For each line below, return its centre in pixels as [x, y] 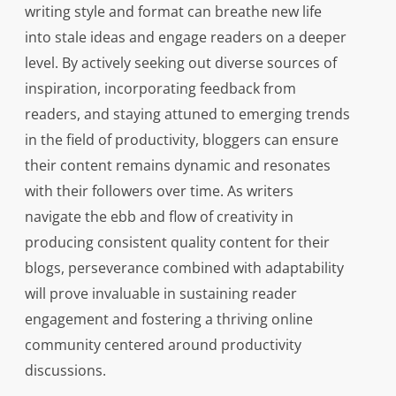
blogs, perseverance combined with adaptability [184, 268]
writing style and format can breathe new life [173, 12]
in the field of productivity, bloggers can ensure [181, 140]
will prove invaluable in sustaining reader [160, 294]
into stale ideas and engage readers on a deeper [185, 38]
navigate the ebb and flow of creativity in [159, 217]
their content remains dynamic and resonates [177, 166]
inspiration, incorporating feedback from [160, 89]
